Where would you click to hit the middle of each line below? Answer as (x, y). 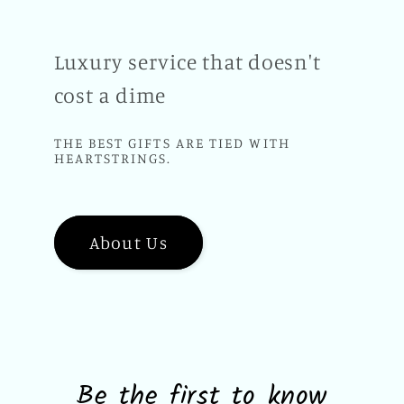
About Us (128, 242)
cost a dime (110, 96)
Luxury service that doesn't (187, 62)
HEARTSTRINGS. (113, 159)
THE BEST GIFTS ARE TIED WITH (172, 143)
